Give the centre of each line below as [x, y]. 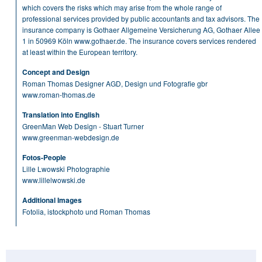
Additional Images [52, 200]
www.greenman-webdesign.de [71, 137]
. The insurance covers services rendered [191, 41]
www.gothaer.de [100, 41]
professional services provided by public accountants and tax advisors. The [141, 18]
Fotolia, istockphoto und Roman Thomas [86, 211]
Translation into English [61, 115]
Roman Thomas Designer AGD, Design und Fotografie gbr [115, 83]
